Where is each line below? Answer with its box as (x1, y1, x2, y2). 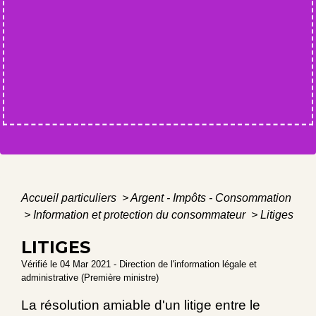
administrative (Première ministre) (21, 272, 159, 284)
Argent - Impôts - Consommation (130, 192, 291, 205)
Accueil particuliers (21, 192, 119, 205)
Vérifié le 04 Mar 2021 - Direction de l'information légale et (21, 259, 257, 270)
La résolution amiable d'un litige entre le (21, 298, 260, 313)
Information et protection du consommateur (33, 209, 248, 221)
